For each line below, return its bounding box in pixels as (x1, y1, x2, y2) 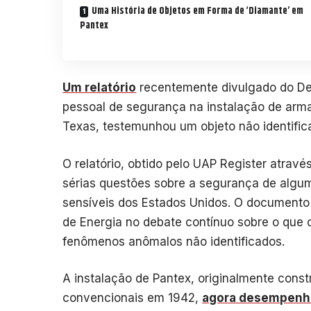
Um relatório (62, 81, 137, 94)
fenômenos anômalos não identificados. (62, 234, 285, 249)
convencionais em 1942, (62, 291, 203, 305)
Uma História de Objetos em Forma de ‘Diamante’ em (92, 3, 304, 19)
